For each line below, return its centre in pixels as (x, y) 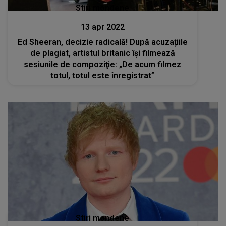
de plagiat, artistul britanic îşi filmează (102, 53)
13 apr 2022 (102, 27)
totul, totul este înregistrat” (103, 75)
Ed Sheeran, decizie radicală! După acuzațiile (102, 42)
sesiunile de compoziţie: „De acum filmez (103, 64)
